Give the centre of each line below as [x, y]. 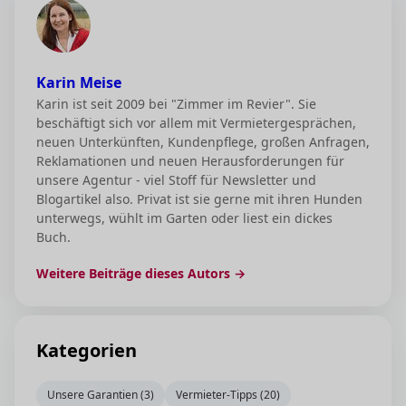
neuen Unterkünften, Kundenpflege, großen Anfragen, [203, 142]
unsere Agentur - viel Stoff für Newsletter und [176, 180]
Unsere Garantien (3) [101, 395]
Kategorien [87, 351]
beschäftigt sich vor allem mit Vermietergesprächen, [196, 123]
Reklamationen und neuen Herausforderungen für [190, 161]
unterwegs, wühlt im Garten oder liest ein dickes [184, 218]
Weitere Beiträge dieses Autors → [141, 274]
